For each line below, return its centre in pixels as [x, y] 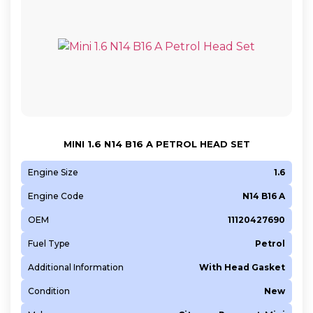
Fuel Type [49, 243]
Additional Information [76, 267]
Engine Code [56, 196]
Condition [49, 291]
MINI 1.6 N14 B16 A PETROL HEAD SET [156, 144]
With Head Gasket [242, 267]
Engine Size [53, 172]
